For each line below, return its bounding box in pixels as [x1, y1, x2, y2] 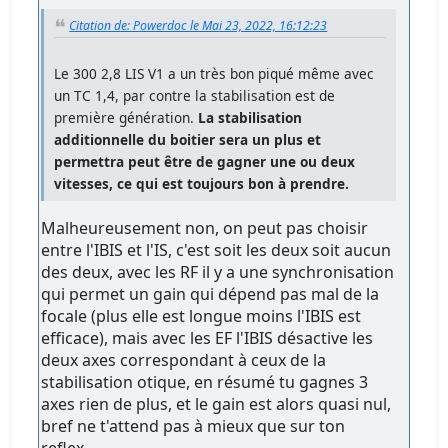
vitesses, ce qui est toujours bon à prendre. [54, 174, 350, 194]
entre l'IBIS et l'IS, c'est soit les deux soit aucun [41, 239, 392, 262]
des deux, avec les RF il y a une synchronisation [41, 261, 395, 284]
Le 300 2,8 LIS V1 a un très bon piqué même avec [54, 64, 375, 84]
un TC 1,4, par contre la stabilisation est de [54, 86, 336, 106]
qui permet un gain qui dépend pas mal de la [41, 283, 380, 306]
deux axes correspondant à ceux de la [41, 349, 327, 372]
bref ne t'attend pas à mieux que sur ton [41, 415, 346, 438]
